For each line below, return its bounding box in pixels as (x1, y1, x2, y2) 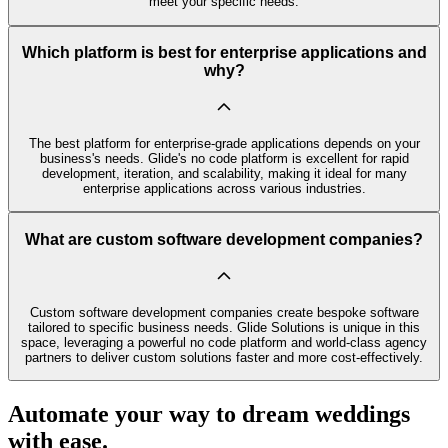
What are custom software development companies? (25, 231, 423, 248)
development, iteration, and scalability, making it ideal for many (41, 166, 407, 182)
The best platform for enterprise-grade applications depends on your (28, 136, 420, 152)
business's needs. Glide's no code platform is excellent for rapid (39, 151, 409, 167)
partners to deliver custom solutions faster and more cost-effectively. (25, 349, 423, 365)
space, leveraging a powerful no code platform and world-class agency (21, 334, 427, 350)
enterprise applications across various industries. (82, 181, 366, 197)
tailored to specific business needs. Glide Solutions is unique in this (28, 319, 420, 335)
